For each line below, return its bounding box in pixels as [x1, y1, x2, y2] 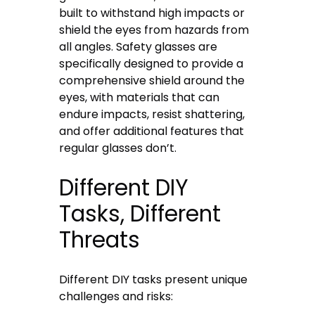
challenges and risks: [59, 288, 174, 304]
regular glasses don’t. [59, 139, 177, 156]
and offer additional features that [59, 122, 245, 139]
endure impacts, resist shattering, [59, 105, 245, 122]
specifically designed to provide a [59, 55, 244, 72]
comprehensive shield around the [59, 72, 245, 89]
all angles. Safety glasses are [59, 38, 218, 55]
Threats [59, 224, 141, 255]
